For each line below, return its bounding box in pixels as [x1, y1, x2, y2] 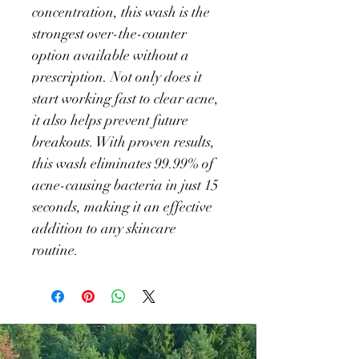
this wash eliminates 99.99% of [32, 155, 217, 172]
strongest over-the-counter [32, 25, 190, 42]
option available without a [32, 46, 192, 64]
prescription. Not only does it [32, 68, 205, 86]
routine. [32, 241, 79, 259]
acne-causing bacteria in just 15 [32, 176, 222, 194]
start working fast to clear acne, [32, 90, 222, 107]
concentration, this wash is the [32, 3, 213, 21]
